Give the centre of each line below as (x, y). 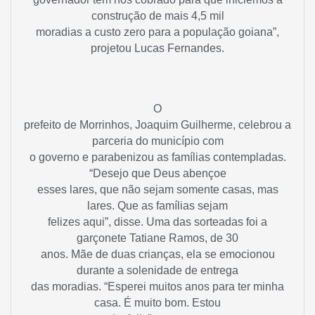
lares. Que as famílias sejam (157, 205)
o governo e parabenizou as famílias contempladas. (157, 157)
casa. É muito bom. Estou (157, 302)
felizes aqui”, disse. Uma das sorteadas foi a (157, 221)
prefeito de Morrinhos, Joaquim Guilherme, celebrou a (157, 124)
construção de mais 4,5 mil (157, 16)
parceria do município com (157, 141)
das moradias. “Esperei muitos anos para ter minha (157, 286)
